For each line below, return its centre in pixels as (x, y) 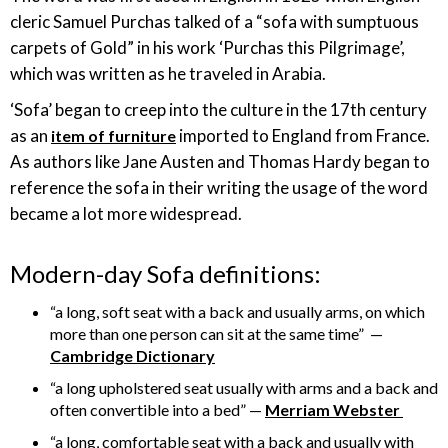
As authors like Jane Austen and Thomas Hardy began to (220, 161)
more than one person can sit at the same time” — (216, 333)
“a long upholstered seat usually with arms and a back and (244, 387)
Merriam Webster (334, 409)
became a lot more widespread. (127, 213)
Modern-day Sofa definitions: (168, 273)
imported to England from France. (303, 135)
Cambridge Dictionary (132, 355)
